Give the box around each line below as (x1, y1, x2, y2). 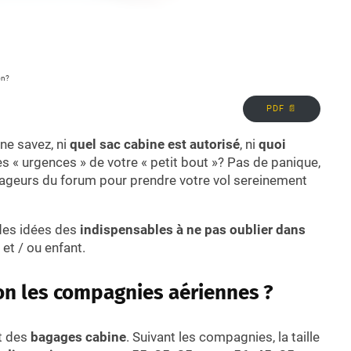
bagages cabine (31, 328, 126, 345)
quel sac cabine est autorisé (70, 136, 240, 152)
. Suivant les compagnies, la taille (126, 328, 320, 345)
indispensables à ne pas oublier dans (80, 221, 306, 237)
